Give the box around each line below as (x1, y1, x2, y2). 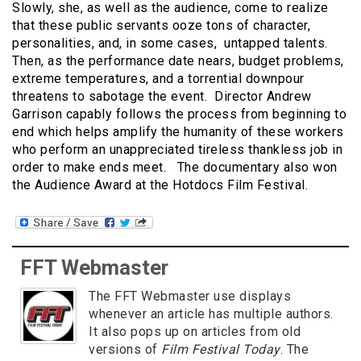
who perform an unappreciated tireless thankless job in (12, 141, 342, 157)
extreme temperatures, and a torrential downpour (12, 70, 305, 86)
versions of (89, 342, 161, 358)
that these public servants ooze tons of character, (12, 17, 310, 33)
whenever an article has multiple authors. (89, 306, 334, 322)
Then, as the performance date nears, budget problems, (12, 52, 344, 68)
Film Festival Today (161, 342, 280, 358)
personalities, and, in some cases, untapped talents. (12, 35, 331, 51)
